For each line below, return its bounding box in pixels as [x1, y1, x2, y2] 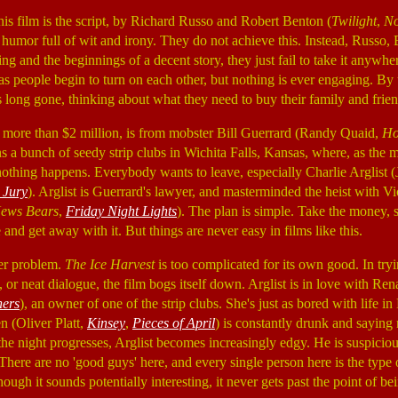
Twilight [331, 13, 377, 28]
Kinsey [87, 315, 125, 330]
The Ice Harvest [65, 257, 155, 272]
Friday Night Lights [66, 203, 177, 219]
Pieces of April [132, 315, 215, 330]
